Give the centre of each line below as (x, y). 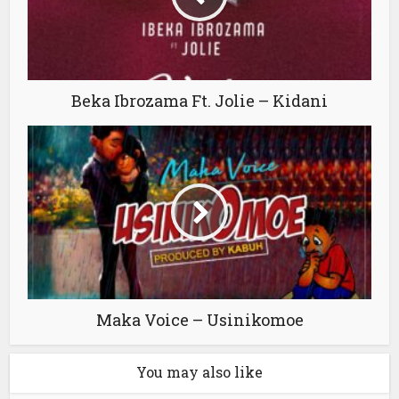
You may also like (199, 371)
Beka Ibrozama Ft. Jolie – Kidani (199, 100)
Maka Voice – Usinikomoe (199, 319)
